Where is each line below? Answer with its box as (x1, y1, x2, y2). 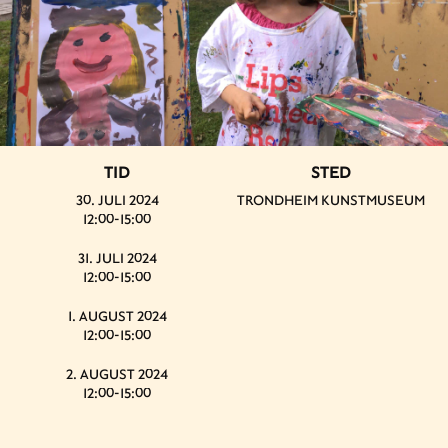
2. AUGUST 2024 (66, 364, 168, 383)
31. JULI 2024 (77, 248, 157, 267)
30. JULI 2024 (75, 190, 159, 209)
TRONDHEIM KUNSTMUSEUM (237, 190, 425, 209)
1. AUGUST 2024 (67, 306, 167, 325)
